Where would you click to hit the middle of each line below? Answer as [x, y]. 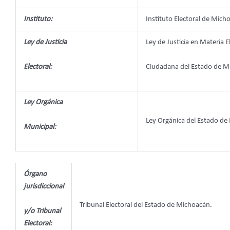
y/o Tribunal [42, 212]
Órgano [35, 175]
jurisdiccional [44, 187]
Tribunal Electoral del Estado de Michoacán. [146, 205]
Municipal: [40, 127]
